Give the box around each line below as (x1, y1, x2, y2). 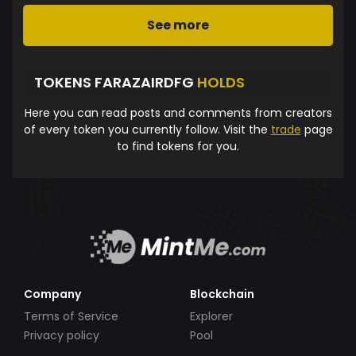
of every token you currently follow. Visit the (23, 121, 271, 137)
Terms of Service (24, 308, 118, 324)
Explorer (190, 308, 233, 324)
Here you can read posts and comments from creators (24, 104, 332, 121)
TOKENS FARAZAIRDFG (34, 72, 197, 93)
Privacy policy (24, 327, 99, 343)
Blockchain (190, 285, 254, 302)
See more (147, 15, 209, 34)
